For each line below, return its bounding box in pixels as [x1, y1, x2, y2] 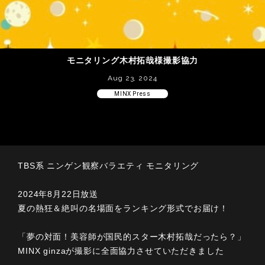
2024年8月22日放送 [18, 189, 99, 199]
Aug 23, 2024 [108, 74, 157, 82]
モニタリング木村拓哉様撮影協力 [66, 56, 199, 65]
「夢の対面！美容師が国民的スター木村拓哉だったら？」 [18, 232, 246, 242]
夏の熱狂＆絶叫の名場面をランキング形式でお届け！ [18, 203, 229, 214]
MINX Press [114, 91, 151, 97]
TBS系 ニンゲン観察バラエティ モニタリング [18, 161, 199, 171]
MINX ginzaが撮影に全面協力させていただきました [18, 246, 224, 256]
